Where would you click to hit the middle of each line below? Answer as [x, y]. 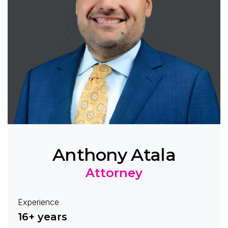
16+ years [42, 217]
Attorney [114, 173]
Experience [38, 202]
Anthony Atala [114, 154]
